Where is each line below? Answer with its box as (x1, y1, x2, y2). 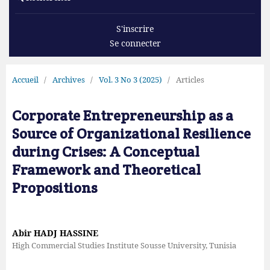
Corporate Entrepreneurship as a (11, 105, 233, 125)
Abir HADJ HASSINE (11, 227, 98, 239)
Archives (52, 74, 85, 85)
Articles (175, 74, 204, 85)
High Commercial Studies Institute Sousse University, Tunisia (11, 239, 236, 251)
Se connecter (109, 37, 161, 49)
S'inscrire (116, 23, 154, 35)
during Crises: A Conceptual (11, 142, 199, 161)
